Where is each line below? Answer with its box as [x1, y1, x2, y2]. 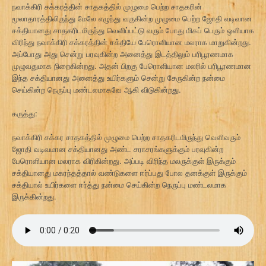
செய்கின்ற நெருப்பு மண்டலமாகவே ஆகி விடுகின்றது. [12, 83, 181, 95]
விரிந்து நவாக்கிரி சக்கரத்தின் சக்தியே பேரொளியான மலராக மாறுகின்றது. [12, 36, 251, 47]
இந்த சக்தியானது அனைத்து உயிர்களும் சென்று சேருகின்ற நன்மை [12, 71, 225, 83]
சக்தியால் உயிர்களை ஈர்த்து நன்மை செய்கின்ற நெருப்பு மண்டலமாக [12, 178, 226, 190]
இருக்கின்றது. [12, 190, 56, 202]
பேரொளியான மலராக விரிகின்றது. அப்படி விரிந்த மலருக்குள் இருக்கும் [12, 154, 236, 166]
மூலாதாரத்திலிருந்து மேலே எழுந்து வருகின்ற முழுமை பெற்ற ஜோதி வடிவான [12, 12, 252, 24]
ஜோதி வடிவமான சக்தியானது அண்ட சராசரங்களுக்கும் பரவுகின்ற [12, 142, 223, 154]
